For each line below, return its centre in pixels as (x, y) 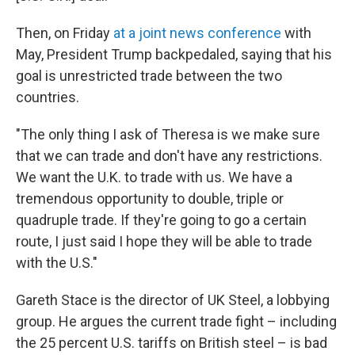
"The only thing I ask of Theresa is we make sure (168, 134)
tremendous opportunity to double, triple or (150, 198)
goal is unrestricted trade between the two (149, 76)
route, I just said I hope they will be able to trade (164, 241)
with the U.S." (57, 263)
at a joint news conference (197, 33)
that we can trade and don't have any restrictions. (169, 156)
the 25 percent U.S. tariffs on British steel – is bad (172, 343)
